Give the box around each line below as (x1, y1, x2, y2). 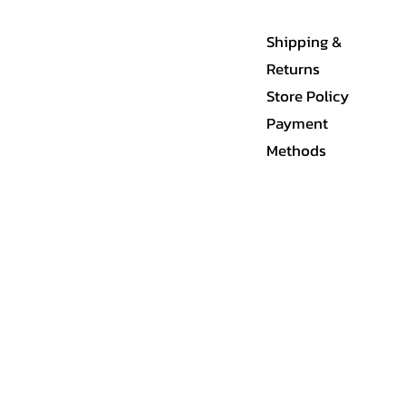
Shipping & (266, 29, 342, 53)
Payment (266, 111, 328, 135)
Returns (266, 56, 320, 81)
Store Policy (266, 83, 349, 108)
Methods (266, 138, 326, 162)
